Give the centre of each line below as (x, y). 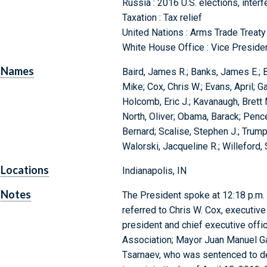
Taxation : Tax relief (162, 18)
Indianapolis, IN (154, 171)
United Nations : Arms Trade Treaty (194, 33)
